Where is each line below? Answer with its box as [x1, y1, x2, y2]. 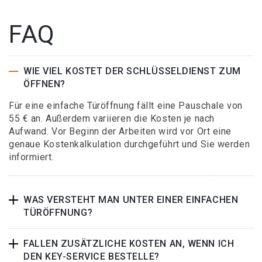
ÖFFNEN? [23, 78, 65, 89]
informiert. [9, 151, 54, 163]
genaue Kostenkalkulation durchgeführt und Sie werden [9, 139, 250, 150]
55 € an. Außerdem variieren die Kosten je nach [9, 113, 215, 124]
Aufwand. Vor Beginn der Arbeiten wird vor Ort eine [9, 126, 232, 137]
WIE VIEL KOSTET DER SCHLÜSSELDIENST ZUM [23, 65, 241, 77]
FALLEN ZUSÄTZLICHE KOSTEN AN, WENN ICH [23, 238, 235, 249]
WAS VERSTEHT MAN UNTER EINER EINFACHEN [23, 194, 239, 205]
